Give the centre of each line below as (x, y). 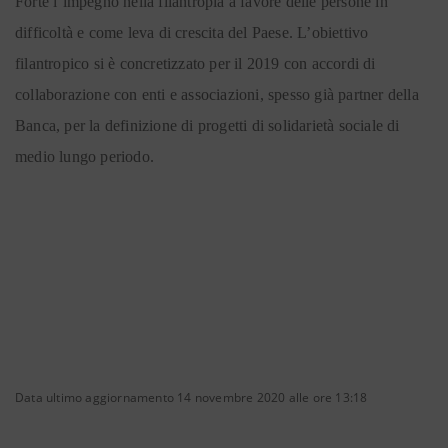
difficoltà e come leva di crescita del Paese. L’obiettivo (192, 32)
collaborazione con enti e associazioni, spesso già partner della (217, 94)
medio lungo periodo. (87, 156)
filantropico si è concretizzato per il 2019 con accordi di (195, 63)
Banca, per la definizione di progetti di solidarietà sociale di (207, 125)
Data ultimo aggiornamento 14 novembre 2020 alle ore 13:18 (191, 397)
